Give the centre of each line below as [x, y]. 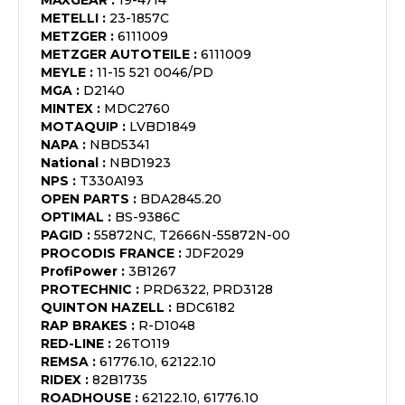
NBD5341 [120, 145]
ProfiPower [79, 271]
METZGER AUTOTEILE [115, 54]
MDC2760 [137, 108]
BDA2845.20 [181, 199]
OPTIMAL [72, 217]
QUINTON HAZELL [103, 307]
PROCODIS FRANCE [108, 253]
